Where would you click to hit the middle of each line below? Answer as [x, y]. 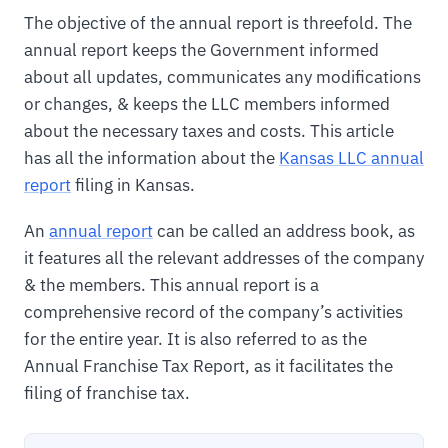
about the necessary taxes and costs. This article [209, 130]
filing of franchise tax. [107, 392]
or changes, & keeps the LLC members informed [207, 103]
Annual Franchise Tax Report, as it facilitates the [208, 365]
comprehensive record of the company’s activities [213, 311]
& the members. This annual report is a [171, 284]
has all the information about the [151, 157]
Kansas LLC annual [351, 157]
